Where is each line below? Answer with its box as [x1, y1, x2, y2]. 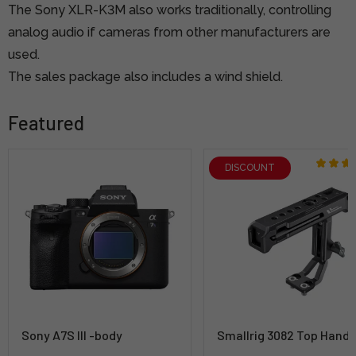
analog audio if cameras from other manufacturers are [8, 24, 331, 40]
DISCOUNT [225, 162, 276, 174]
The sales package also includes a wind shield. [8, 68, 283, 84]
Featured [8, 110, 84, 134]
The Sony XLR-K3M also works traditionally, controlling [8, 2, 331, 17]
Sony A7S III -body [21, 327, 122, 342]
